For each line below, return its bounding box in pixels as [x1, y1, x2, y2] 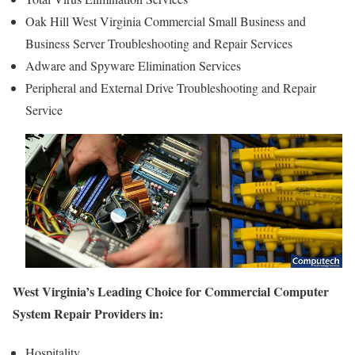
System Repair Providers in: [13, 303, 163, 323]
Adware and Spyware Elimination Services [25, 56, 241, 74]
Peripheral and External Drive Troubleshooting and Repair [25, 78, 316, 96]
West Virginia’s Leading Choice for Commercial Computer [13, 281, 329, 300]
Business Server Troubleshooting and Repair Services [25, 34, 292, 52]
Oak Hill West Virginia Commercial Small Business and [25, 12, 306, 29]
